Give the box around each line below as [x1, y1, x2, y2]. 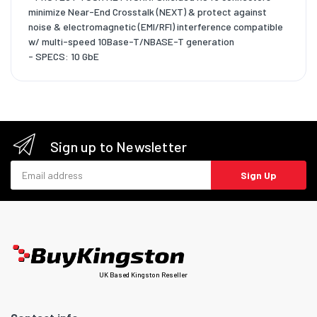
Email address [10, 161, 71, 174]
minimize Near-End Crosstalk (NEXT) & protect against [28, 6, 267, 18]
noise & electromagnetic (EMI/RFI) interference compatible [28, 21, 283, 33]
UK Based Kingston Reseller [99, 270, 188, 279]
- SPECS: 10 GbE [28, 50, 99, 63]
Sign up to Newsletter [50, 138, 188, 156]
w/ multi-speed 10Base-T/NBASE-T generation [28, 35, 234, 48]
